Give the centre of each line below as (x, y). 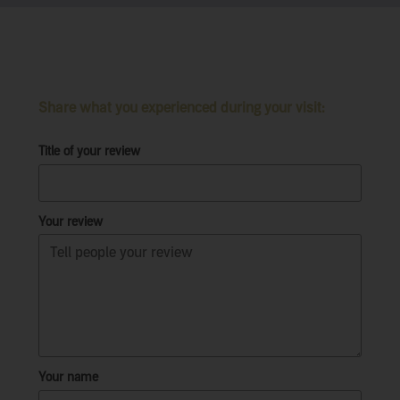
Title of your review (89, 151)
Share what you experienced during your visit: (181, 108)
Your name (68, 377)
